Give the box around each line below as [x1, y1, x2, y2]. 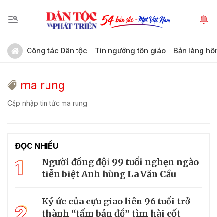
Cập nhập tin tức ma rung [7, 99, 87, 107]
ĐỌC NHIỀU [15, 141, 58, 151]
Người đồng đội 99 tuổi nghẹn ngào [42, 156, 199, 168]
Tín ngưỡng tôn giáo [95, 46, 166, 55]
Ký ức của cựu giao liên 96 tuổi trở [42, 196, 190, 207]
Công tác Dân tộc [27, 46, 87, 55]
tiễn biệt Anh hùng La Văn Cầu [42, 169, 176, 180]
